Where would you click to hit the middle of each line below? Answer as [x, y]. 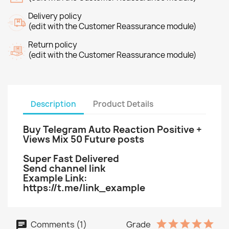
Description [53, 104]
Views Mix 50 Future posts [84, 139]
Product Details [123, 104]
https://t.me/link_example [84, 188]
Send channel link [64, 168]
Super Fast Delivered [71, 159]
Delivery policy [55, 16]
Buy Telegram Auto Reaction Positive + [112, 130]
